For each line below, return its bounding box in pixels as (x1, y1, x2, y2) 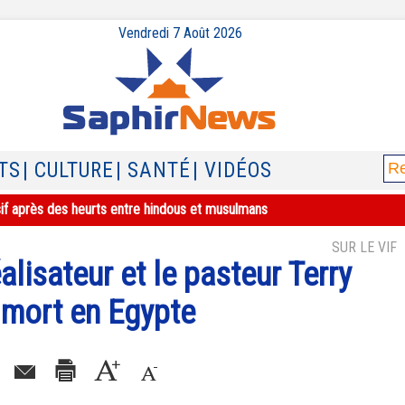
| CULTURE (23, 158, 114, 183)
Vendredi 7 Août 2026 (118, 24, 242, 42)
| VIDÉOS (193, 158, 272, 183)
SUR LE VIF (332, 239, 397, 256)
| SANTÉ (116, 158, 191, 183)
